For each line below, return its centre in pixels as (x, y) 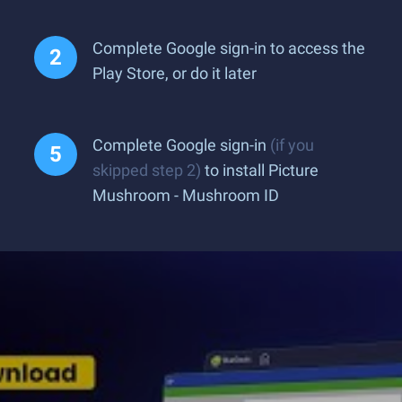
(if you (292, 145)
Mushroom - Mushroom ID (186, 195)
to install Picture (260, 170)
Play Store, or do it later (175, 73)
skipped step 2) (147, 170)
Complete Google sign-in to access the (229, 48)
